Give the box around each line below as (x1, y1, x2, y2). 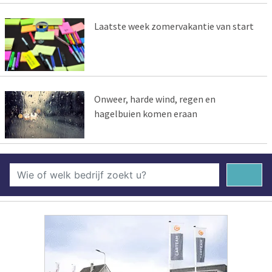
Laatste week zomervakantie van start (93, 19, 254, 32)
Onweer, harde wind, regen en (93, 92, 216, 105)
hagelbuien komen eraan (93, 107, 197, 120)
